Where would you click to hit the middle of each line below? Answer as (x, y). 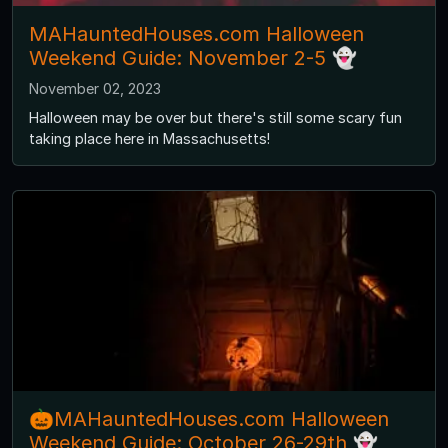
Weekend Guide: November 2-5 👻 (193, 58)
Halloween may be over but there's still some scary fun (215, 118)
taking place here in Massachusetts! (149, 139)
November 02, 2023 (95, 89)
